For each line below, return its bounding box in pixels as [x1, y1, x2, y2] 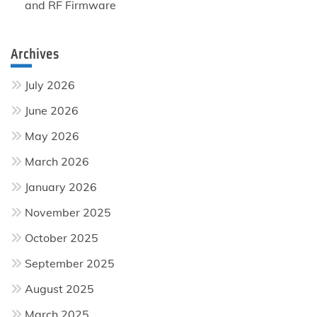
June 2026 [25, 103, 79, 117]
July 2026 [25, 77, 75, 92]
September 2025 [25, 255, 115, 270]
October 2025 [25, 230, 98, 245]
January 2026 [25, 179, 97, 194]
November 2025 [25, 204, 111, 219]
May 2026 [25, 128, 79, 143]
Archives [11, 42, 59, 65]
